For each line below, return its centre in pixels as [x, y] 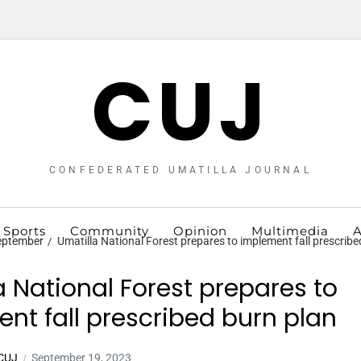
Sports [24, 231]
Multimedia [290, 231]
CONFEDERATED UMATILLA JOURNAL [180, 170]
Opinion [200, 231]
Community [109, 231]
